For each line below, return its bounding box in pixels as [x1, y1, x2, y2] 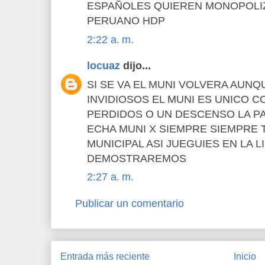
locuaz [87, 60, 120, 72]
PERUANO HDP [87, 15, 165, 27]
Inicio [234, 251, 256, 262]
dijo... [120, 60, 151, 72]
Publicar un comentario [75, 197, 184, 209]
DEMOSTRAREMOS [87, 152, 186, 164]
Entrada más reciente [60, 251, 150, 262]
